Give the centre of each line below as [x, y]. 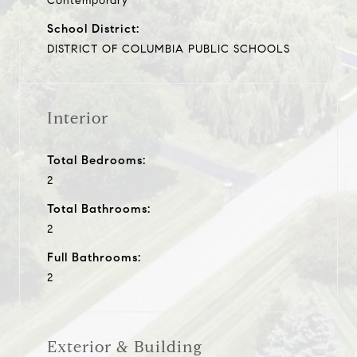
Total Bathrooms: [99, 208]
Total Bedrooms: [96, 160]
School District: [93, 28]
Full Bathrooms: [94, 257]
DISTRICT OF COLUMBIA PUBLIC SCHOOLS [169, 49]
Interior [78, 118]
